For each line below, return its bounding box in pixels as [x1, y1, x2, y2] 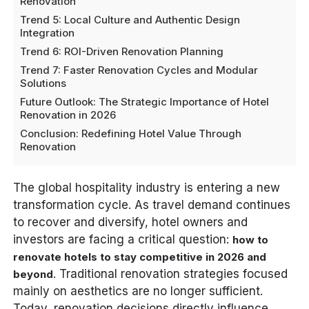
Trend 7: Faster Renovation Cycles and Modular [20, 63, 259, 77]
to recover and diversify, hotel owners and [13, 215, 248, 229]
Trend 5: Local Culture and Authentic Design [20, 13, 241, 26]
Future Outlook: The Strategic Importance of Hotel [20, 95, 270, 108]
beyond [13, 268, 54, 281]
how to [232, 233, 269, 246]
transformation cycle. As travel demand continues [13, 198, 291, 212]
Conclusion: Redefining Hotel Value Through [20, 127, 242, 140]
